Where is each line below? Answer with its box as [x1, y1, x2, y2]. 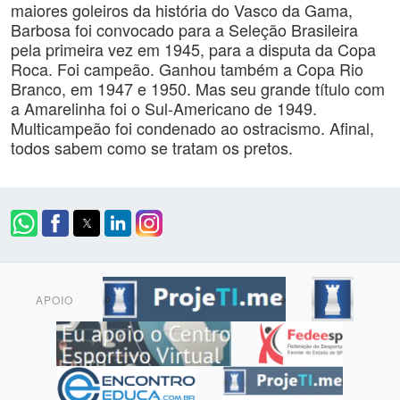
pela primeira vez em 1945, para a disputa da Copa [11, 37, 376, 61]
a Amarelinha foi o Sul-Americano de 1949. [11, 96, 317, 120]
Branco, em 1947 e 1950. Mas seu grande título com [11, 77, 385, 100]
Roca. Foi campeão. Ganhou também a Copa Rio [11, 57, 363, 80]
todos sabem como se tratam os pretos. [11, 136, 297, 159]
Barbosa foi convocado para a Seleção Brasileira [11, 18, 358, 41]
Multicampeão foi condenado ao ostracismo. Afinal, [11, 116, 374, 139]
